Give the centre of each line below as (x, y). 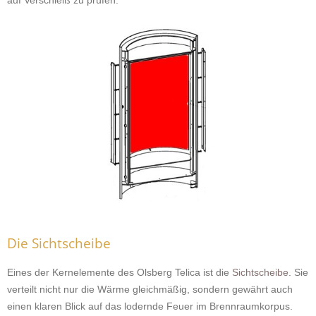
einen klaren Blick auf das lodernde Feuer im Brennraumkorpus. (150, 306)
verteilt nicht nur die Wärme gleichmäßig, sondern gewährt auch (150, 289)
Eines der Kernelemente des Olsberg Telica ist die (120, 272)
